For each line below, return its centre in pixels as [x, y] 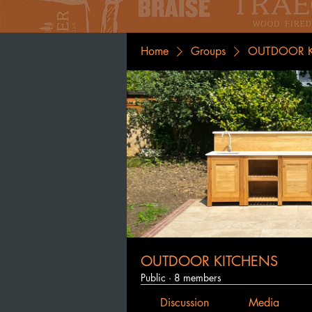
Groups [208, 51]
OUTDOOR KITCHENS [209, 261]
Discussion [185, 303]
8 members [198, 278]
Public [153, 278]
